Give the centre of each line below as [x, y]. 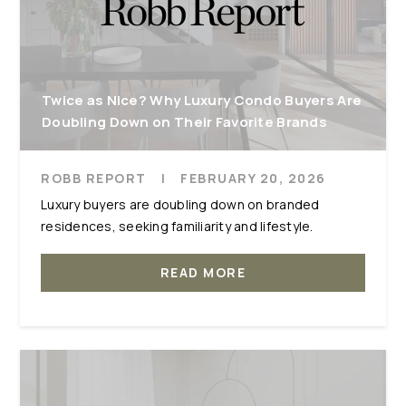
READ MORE [203, 272]
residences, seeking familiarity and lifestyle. [177, 226]
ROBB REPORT [94, 178]
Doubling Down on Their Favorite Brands [185, 122]
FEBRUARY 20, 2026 [253, 178]
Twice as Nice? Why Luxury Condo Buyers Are [202, 100]
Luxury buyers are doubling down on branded [180, 204]
